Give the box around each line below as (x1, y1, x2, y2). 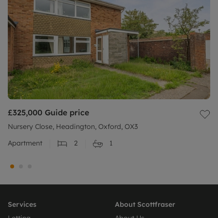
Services (8, 200, 36, 209)
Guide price (45, 108, 89, 118)
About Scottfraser (115, 200, 175, 209)
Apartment (8, 139, 42, 148)
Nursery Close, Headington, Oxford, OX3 (8, 122, 138, 131)
